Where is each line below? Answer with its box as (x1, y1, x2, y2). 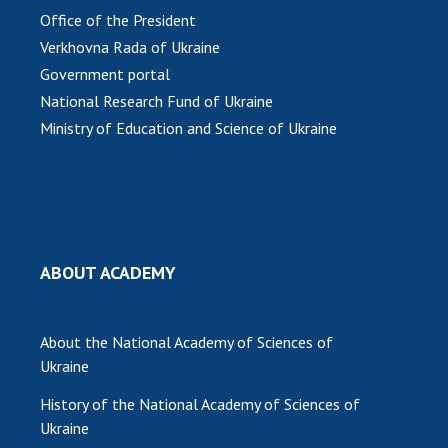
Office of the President (40, 10, 196, 31)
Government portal (40, 64, 170, 85)
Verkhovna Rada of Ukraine (40, 37, 220, 58)
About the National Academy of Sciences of (40, 332, 333, 353)
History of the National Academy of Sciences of (40, 394, 360, 415)
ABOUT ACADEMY (40, 261, 176, 285)
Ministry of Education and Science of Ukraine (40, 118, 337, 139)
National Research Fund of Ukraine (40, 91, 273, 112)
